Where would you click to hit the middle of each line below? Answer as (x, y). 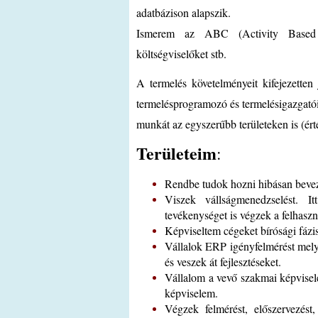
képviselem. (191, 293)
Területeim (176, 153)
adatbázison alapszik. (183, 12)
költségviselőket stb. (181, 54)
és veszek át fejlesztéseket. (223, 262)
